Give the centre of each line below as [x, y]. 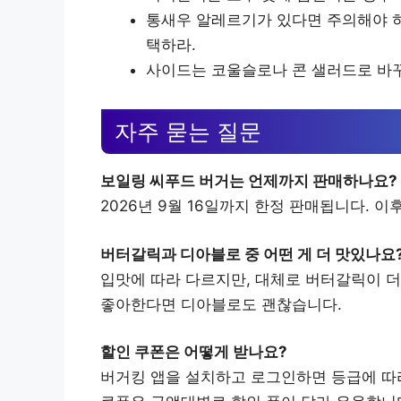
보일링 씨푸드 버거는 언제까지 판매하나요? [249, 181]
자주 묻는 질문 [188, 132]
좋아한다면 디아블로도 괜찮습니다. [221, 304]
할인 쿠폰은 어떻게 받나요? [194, 352]
